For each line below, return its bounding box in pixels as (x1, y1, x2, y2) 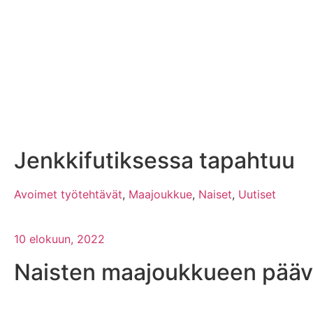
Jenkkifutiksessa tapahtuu (14, 146, 295, 174)
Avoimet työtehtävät (14, 187, 122, 201)
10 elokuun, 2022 (14, 231, 105, 246)
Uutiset (238, 187, 276, 201)
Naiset (198, 187, 232, 201)
